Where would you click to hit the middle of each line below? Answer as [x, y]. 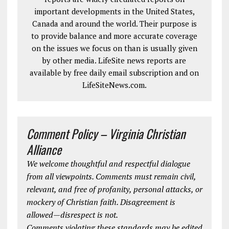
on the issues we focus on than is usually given [114, 48]
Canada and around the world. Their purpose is [114, 23]
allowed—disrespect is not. [72, 214]
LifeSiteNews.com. [114, 85]
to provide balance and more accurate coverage [114, 36]
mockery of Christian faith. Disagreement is [101, 202]
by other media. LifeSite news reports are [114, 60]
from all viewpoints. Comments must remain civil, [111, 176]
